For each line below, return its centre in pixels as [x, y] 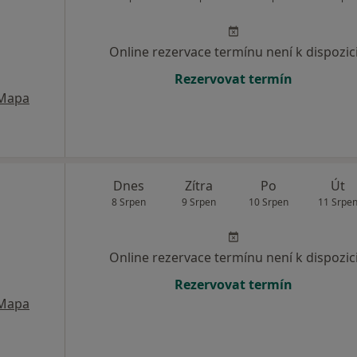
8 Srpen [129, 202]
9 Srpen [198, 202]
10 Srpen [268, 202]
